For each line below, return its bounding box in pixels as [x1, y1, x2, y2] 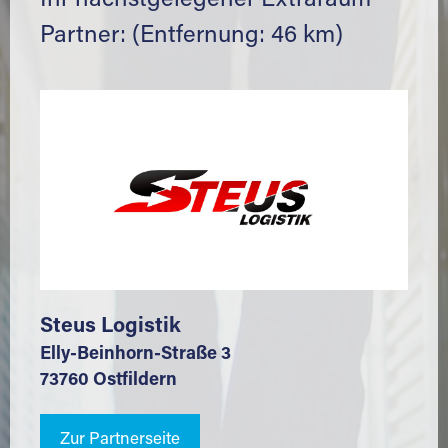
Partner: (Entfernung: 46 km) [40, 24, 343, 48]
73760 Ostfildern [40, 372, 177, 390]
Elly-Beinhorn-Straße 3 [40, 346, 231, 364]
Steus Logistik [40, 317, 181, 338]
